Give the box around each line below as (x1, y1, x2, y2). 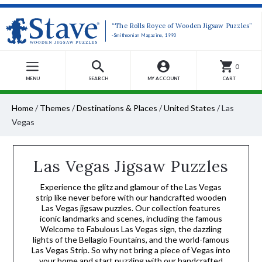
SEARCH (88, 75, 108, 81)
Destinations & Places (77, 103, 157, 113)
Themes (40, 103, 70, 113)
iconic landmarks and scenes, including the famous (40, 213, 222, 223)
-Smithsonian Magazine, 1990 (112, 32, 177, 39)
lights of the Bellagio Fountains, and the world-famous (33, 235, 229, 244)
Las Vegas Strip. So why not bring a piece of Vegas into (32, 245, 230, 255)
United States (164, 103, 215, 113)
